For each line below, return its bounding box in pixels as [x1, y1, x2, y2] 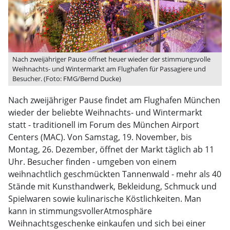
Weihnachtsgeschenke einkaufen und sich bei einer [8, 218, 206, 229]
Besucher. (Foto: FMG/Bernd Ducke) [12, 74, 121, 83]
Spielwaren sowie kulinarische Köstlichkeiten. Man [8, 193, 201, 204]
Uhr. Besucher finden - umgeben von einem [8, 156, 177, 167]
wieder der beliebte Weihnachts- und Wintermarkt [8, 107, 202, 118]
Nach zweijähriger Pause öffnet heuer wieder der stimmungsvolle [12, 54, 210, 64]
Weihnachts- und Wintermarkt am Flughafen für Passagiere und [12, 64, 206, 73]
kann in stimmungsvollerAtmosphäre [8, 205, 152, 217]
